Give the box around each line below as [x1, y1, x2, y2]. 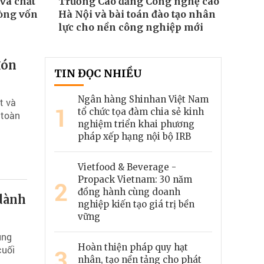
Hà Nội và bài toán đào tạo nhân [58, 8, 216, 21]
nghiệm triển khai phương [78, 118, 194, 130]
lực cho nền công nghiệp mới [58, 21, 203, 34]
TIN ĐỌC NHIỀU [54, 67, 142, 81]
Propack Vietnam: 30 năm [78, 174, 192, 186]
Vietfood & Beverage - [78, 161, 176, 173]
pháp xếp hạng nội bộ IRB [78, 131, 191, 143]
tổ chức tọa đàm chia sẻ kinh [78, 106, 204, 118]
